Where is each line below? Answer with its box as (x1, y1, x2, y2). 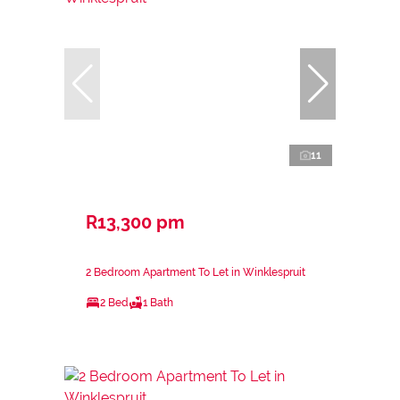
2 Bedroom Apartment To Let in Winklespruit (86, 265, 305, 279)
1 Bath (143, 296, 173, 309)
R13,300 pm (86, 211, 185, 233)
